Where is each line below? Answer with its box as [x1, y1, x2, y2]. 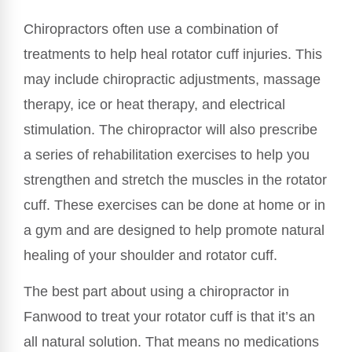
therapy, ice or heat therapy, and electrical [24, 96, 285, 112]
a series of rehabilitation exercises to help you [24, 146, 310, 163]
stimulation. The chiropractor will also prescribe [24, 121, 317, 137]
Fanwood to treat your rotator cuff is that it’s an [24, 309, 315, 324]
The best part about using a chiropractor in [24, 284, 289, 299]
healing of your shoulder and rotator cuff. [24, 247, 277, 263]
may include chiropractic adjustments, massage [24, 71, 321, 87]
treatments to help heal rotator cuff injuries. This [24, 46, 322, 62]
